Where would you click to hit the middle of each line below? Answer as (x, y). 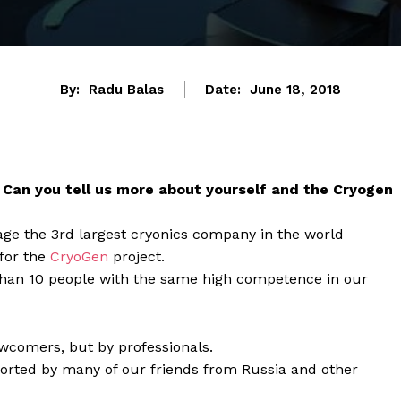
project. (137, 257)
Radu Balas (126, 90)
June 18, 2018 (295, 90)
